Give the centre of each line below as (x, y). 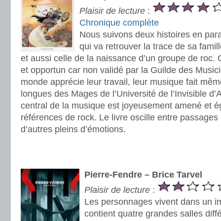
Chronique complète (119, 23)
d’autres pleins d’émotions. (73, 129)
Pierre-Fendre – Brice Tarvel (143, 175)
